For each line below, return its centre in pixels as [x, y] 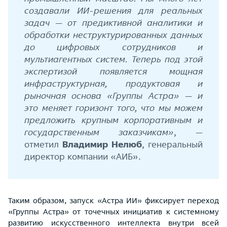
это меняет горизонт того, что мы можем [113, 107]
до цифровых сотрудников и [113, 47]
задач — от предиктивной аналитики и [113, 22]
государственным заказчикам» [99, 132]
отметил [44, 144]
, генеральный [172, 144]
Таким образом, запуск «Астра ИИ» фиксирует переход [113, 200]
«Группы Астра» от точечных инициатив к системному [113, 211]
